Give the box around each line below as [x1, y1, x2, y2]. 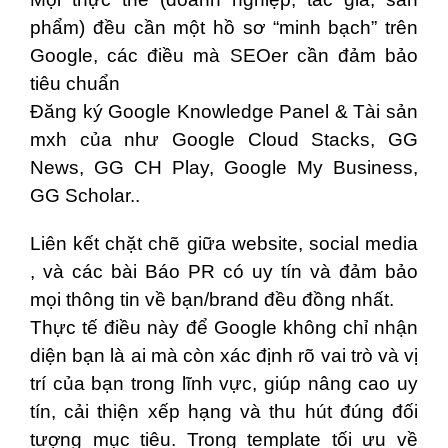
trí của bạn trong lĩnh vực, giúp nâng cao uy [30, 373, 418, 395]
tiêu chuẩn [30, 73, 120, 95]
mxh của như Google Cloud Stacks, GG [30, 129, 418, 151]
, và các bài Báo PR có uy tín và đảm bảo [30, 261, 418, 283]
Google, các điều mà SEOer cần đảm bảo [30, 45, 418, 67]
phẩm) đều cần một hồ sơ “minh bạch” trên [30, 17, 418, 39]
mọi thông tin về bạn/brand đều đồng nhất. [30, 289, 394, 311]
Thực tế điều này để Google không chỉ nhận [30, 317, 418, 339]
